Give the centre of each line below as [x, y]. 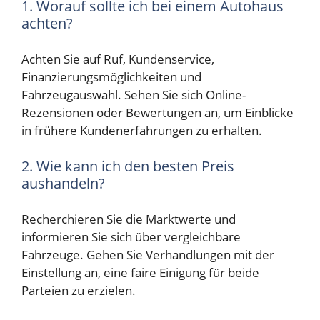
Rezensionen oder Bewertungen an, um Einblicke [157, 113]
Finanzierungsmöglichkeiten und [111, 77]
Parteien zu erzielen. [79, 291]
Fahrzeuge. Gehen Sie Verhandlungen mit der [148, 255]
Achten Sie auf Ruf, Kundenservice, [118, 59]
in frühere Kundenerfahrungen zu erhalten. [142, 131]
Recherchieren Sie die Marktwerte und [129, 219]
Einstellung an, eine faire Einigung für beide [140, 273]
